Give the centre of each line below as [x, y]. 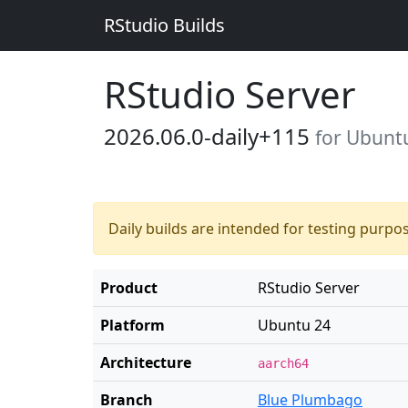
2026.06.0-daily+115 [209, 136]
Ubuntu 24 [294, 325]
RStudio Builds [164, 25]
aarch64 [283, 363]
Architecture [146, 362]
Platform [133, 325]
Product [129, 288]
